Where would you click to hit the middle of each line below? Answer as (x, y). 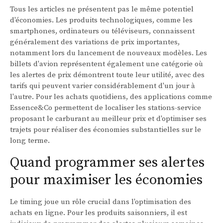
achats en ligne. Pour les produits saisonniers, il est (99, 213)
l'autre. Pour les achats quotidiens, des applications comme (111, 97)
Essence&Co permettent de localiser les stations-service (106, 108)
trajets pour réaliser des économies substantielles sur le (106, 130)
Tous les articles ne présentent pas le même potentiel (102, 9)
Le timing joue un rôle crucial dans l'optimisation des (101, 202)
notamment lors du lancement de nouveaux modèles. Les (109, 53)
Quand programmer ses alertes (107, 163)
